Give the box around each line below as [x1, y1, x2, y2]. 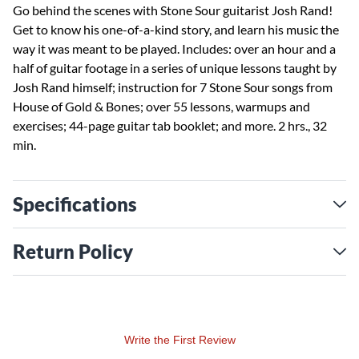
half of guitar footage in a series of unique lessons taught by [13, 60, 337, 75]
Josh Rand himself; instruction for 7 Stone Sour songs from [13, 79, 333, 95]
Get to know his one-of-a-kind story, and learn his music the [13, 22, 339, 37]
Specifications [13, 192, 137, 216]
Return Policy [13, 240, 133, 263]
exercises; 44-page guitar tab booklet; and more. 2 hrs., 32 [13, 118, 327, 133]
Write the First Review [123, 333, 236, 346]
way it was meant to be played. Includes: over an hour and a [13, 41, 336, 56]
